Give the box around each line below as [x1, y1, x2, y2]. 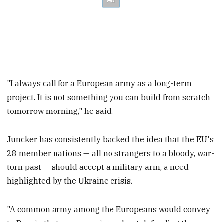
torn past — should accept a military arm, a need [7, 162, 189, 172]
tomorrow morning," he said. [7, 106, 113, 116]
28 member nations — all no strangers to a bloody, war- [7, 148, 215, 159]
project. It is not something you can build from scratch [7, 92, 211, 103]
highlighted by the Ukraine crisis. [7, 176, 133, 186]
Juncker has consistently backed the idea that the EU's [7, 134, 214, 145]
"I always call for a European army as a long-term [7, 78, 192, 89]
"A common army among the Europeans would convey [7, 204, 211, 214]
